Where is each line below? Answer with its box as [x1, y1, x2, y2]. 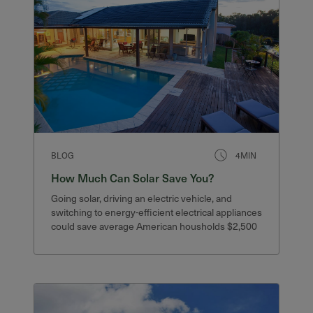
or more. [51, 233, 87, 247]
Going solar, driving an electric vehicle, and [51, 191, 232, 205]
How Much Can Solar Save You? [51, 170, 214, 185]
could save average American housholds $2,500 [51, 219, 257, 233]
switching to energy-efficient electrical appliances [51, 205, 262, 219]
